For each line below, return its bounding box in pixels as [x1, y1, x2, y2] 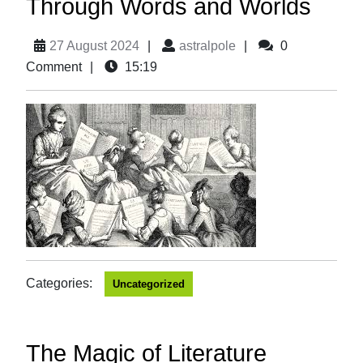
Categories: [26, 276, 92, 290]
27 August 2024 [49, 39, 139, 53]
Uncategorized [113, 278, 185, 290]
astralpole [179, 39, 236, 53]
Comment [26, 60, 82, 74]
